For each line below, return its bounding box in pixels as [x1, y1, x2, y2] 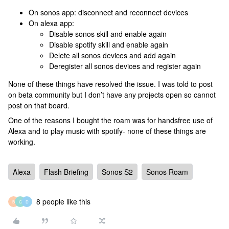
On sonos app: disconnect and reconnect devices [29, 7, 188, 17]
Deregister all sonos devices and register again [49, 61, 201, 71]
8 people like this [36, 196, 90, 207]
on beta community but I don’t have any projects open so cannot [8, 89, 216, 100]
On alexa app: [29, 18, 76, 28]
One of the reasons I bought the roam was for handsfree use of [8, 115, 213, 125]
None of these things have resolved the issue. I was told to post [8, 79, 213, 89]
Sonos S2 [102, 167, 133, 177]
